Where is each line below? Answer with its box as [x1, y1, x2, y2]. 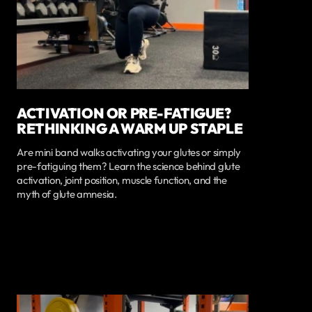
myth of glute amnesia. [17, 187, 117, 201]
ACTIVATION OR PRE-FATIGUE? [17, 103, 231, 122]
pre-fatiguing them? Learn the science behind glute [17, 159, 240, 173]
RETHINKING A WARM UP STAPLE [17, 118, 243, 137]
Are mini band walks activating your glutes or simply [17, 146, 241, 159]
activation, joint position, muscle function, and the [17, 173, 227, 187]
